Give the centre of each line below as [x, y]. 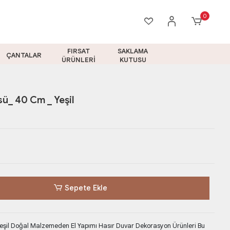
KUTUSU [133, 60]
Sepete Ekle [86, 188]
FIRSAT [78, 51]
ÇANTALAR [24, 55]
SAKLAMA [133, 51]
